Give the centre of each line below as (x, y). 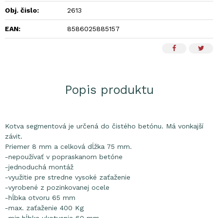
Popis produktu (109, 90)
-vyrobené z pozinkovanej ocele (57, 187)
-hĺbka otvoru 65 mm (40, 198)
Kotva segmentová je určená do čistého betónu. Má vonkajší (104, 126)
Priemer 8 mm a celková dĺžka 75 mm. (68, 146)
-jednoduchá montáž (39, 167)
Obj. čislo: (22, 10)
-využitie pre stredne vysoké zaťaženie (68, 177)
